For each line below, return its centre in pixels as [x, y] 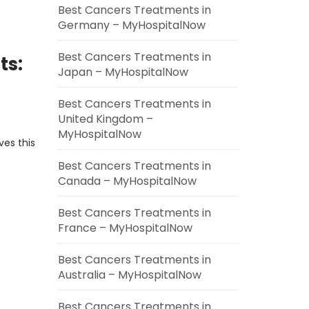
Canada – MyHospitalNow [127, 181]
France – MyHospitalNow [125, 228]
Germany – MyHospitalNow [131, 25]
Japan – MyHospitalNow [123, 72]
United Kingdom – [105, 119]
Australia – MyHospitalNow [129, 275]
